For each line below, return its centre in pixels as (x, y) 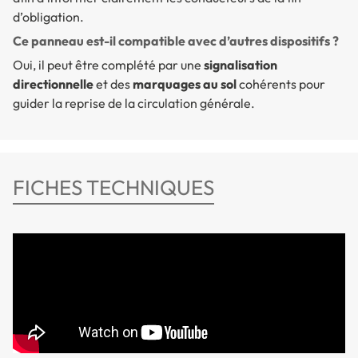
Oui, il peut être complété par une (108, 65)
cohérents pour (281, 84)
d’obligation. (48, 17)
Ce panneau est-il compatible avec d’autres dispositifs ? (176, 41)
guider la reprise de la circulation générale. (134, 103)
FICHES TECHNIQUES (113, 188)
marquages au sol (185, 84)
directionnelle (53, 84)
